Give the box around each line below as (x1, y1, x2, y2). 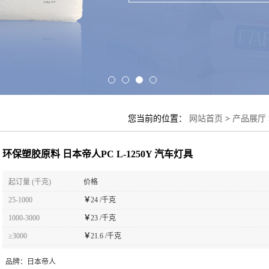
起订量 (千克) (8, 178, 51, 186)
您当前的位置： (128, 114, 189, 123)
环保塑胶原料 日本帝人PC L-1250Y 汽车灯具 (2, 149, 193, 159)
